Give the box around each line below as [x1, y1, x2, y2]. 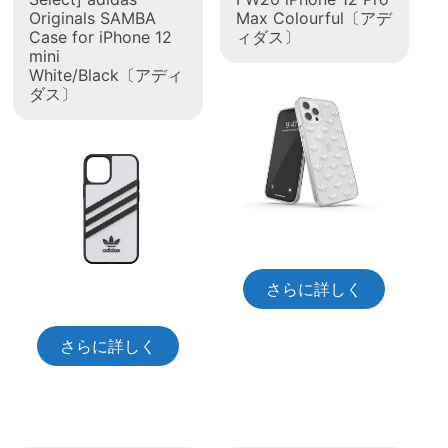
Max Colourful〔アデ [235, 8, 392, 29]
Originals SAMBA [29, 8, 157, 29]
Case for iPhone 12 [29, 27, 173, 48]
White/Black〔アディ [29, 65, 184, 86]
